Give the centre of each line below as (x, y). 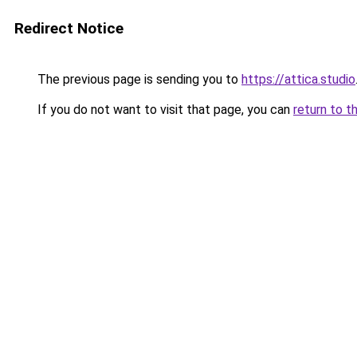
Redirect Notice (69, 28)
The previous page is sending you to (138, 79)
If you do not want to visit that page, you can (164, 110)
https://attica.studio (298, 79)
